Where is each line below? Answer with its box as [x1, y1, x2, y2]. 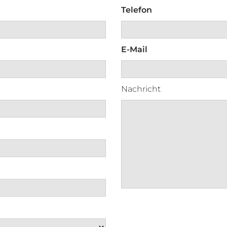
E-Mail [121, 45, 147, 55]
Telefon [121, 5, 152, 15]
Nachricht [121, 84, 161, 94]
